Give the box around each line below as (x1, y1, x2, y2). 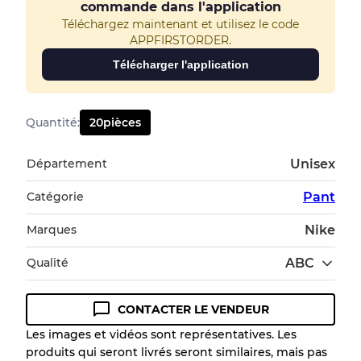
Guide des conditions (46, 315, 189, 331)
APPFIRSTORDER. (130, 33, 231, 48)
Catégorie (27, 189, 84, 205)
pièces (103, 115, 141, 131)
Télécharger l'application (112, 58, 249, 72)
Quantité (26, 115, 77, 131)
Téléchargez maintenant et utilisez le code (62, 17, 299, 32)
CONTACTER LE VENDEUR (118, 302, 269, 317)
